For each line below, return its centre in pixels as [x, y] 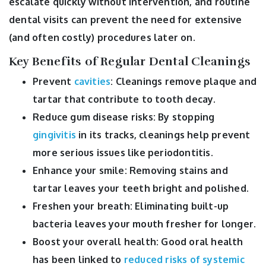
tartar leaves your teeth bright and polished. [141, 189]
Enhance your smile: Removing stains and [130, 171]
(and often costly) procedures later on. [102, 38]
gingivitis [54, 135]
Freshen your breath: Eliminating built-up [131, 206]
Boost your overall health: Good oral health [138, 242]
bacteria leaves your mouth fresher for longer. [145, 224]
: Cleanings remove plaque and [184, 82]
